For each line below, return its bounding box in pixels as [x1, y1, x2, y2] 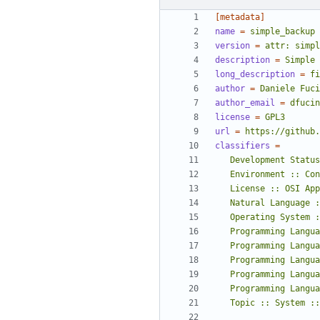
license [215, 112, 250, 123]
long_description [215, 69, 295, 80]
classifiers [215, 141, 270, 151]
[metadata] [215, 12, 265, 23]
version [215, 41, 250, 51]
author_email [215, 98, 275, 109]
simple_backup [250, 26, 315, 37]
